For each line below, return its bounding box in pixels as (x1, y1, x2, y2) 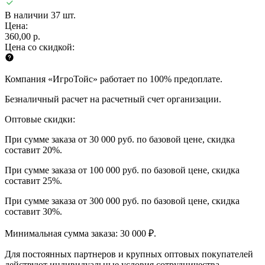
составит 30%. (5, 206, 62, 216)
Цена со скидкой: (5, 41, 75, 52)
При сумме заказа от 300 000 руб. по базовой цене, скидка (5, 195, 240, 206)
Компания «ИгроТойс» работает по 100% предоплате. (5, 73, 222, 84)
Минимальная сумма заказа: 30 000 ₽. (5, 228, 156, 238)
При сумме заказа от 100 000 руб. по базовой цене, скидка (5, 164, 240, 175)
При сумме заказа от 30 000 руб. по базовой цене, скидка (5, 134, 235, 144)
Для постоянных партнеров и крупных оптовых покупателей (5, 248, 253, 259)
